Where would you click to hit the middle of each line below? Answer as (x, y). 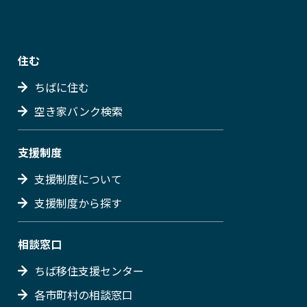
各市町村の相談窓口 (84, 294)
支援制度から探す (78, 202)
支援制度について (78, 179)
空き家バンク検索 (78, 111)
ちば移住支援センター (89, 270)
